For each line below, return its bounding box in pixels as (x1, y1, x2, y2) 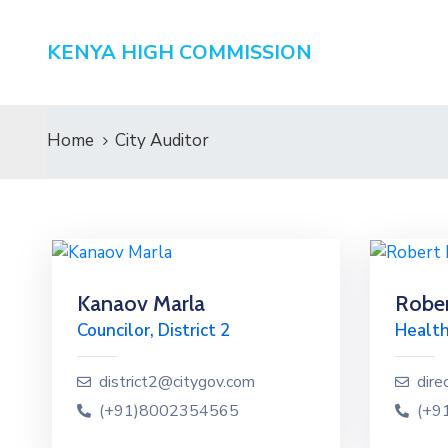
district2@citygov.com (99, 370, 255, 393)
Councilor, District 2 (77, 318, 230, 342)
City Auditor (115, 129, 209, 152)
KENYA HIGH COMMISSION (47, 38, 312, 66)
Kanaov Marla (77, 289, 205, 317)
